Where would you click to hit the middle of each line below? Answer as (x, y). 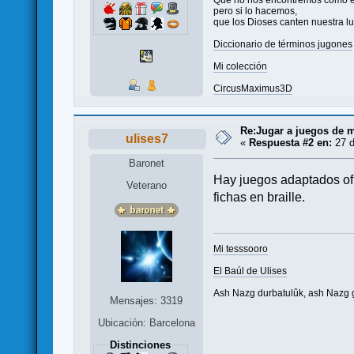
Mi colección (241, 66)
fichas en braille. (260, 197)
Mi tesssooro (241, 249)
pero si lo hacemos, (256, 11)
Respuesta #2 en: (291, 142)
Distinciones (141, 345)
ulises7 (147, 138)
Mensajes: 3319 (147, 301)
